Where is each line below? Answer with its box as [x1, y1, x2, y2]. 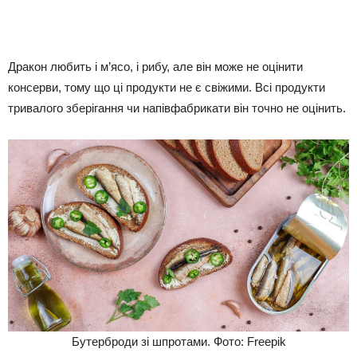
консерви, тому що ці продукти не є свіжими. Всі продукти [8, 80, 325, 95]
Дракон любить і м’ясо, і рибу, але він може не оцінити [8, 60, 303, 74]
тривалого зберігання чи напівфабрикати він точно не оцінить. [8, 101, 346, 116]
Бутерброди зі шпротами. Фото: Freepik [71, 334, 286, 348]
